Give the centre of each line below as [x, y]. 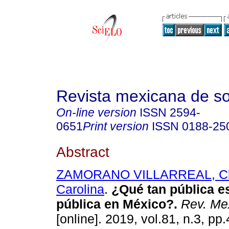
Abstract [83, 152]
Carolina [80, 189]
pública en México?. [117, 204]
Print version [116, 126]
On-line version [96, 112]
